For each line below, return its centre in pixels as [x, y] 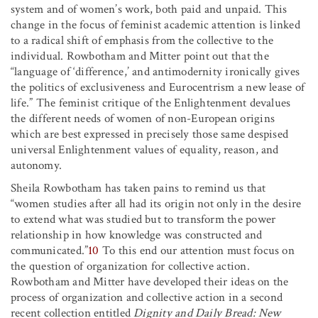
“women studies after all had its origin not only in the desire [156, 203]
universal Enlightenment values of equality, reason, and [145, 149]
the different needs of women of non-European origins [143, 118]
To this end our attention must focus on [197, 250]
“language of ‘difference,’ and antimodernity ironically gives [155, 71]
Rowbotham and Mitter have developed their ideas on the [150, 281]
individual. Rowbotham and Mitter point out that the [140, 56]
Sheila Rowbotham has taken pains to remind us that [138, 188]
